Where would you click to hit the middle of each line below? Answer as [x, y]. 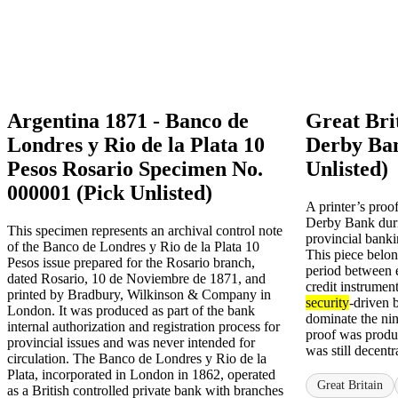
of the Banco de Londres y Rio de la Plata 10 [133, 246]
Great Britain [350, 385]
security [327, 302]
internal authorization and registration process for [143, 326]
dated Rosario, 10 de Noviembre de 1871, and [136, 278]
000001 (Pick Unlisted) [110, 192]
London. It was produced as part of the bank [131, 310]
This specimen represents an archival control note [145, 230]
